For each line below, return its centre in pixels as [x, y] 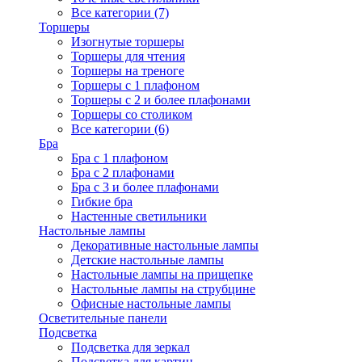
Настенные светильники [139, 216]
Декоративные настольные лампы [165, 245]
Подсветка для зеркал [130, 347]
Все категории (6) [120, 129]
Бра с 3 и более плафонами [145, 187]
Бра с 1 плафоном [120, 158]
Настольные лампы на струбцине [163, 289]
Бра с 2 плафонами [123, 173]
